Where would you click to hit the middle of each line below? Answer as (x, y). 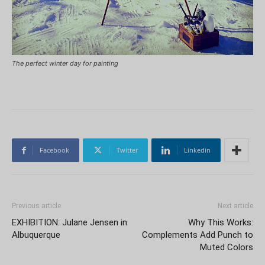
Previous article (36, 206)
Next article (235, 206)
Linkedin (197, 150)
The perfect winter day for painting (65, 63)
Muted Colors (227, 247)
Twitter (127, 150)
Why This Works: (221, 222)
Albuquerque (36, 235)
